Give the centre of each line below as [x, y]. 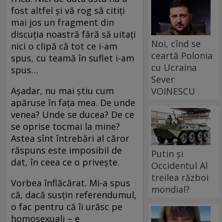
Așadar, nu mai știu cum [62, 91]
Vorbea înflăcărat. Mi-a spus [71, 183]
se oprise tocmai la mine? [65, 127]
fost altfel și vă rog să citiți [68, 11]
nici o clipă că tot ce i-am [64, 46]
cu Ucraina [174, 67]
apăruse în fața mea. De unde [73, 103]
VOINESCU [173, 91]
